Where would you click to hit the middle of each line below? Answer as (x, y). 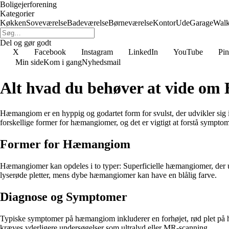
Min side (29, 62)
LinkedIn (143, 52)
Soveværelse (47, 23)
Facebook (50, 52)
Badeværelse (88, 23)
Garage (201, 23)
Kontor (164, 23)
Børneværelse (131, 23)
